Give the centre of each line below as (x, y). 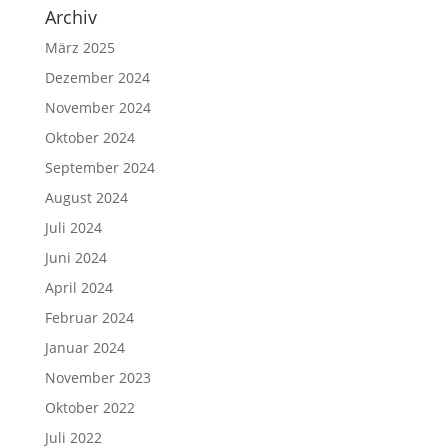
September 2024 (99, 167)
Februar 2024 (89, 317)
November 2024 (97, 107)
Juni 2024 (75, 257)
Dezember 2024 (97, 77)
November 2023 (97, 377)
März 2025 (79, 47)
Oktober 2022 (89, 407)
